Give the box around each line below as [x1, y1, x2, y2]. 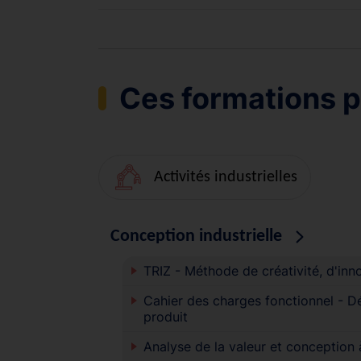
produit [143, 308, 188, 325]
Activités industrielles [154, 168, 297, 185]
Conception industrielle [110, 226, 282, 246]
